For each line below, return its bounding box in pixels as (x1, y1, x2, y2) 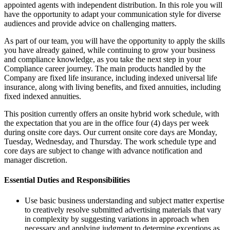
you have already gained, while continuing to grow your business (4, 46, 215, 55)
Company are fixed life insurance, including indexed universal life (4, 73, 217, 83)
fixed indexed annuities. (4, 92, 81, 101)
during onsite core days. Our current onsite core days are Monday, (4, 128, 217, 137)
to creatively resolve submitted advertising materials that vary (25, 205, 221, 214)
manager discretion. (4, 156, 67, 165)
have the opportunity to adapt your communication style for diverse (4, 10, 221, 19)
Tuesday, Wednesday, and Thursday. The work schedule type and (4, 137, 216, 146)
